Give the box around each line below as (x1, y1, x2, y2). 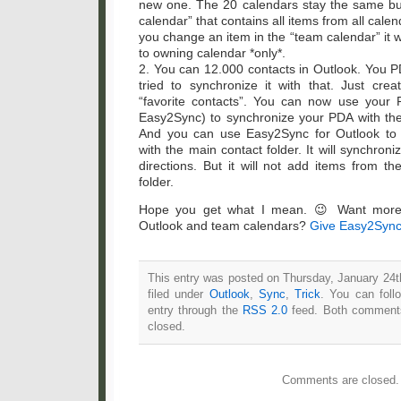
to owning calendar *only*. (139, 45, 286, 60)
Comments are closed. (281, 372, 399, 387)
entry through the (148, 303, 243, 317)
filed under (148, 286, 209, 301)
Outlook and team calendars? (139, 218, 310, 233)
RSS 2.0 (242, 303, 288, 317)
